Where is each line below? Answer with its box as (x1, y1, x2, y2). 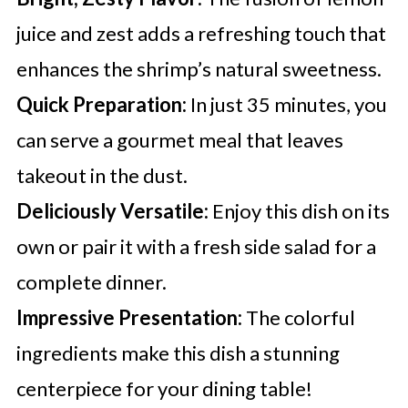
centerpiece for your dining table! (15, 376, 312, 402)
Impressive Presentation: (15, 305, 242, 331)
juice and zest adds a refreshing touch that (15, 21, 386, 46)
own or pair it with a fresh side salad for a (15, 234, 376, 260)
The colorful (241, 305, 355, 331)
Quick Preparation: (15, 92, 187, 117)
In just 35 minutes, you (186, 92, 387, 117)
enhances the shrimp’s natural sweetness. (15, 56, 382, 82)
